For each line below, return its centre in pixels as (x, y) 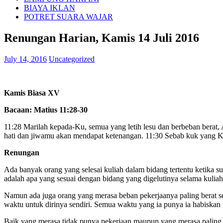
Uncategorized (72, 59)
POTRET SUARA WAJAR (68, 16)
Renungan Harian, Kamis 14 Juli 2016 (102, 38)
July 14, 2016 (25, 59)
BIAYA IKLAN (50, 7)
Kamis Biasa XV (32, 93)
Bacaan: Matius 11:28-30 (46, 110)
